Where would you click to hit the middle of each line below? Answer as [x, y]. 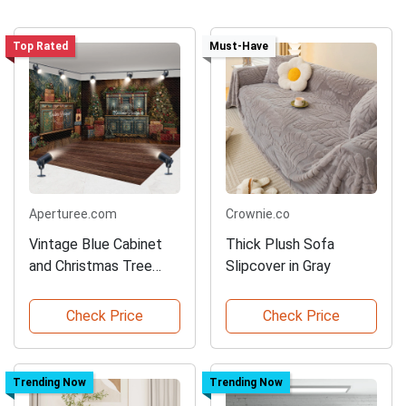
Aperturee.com [73, 214]
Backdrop [59, 288]
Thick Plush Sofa [280, 244]
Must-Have [238, 47]
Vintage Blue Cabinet [96, 244]
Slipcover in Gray [278, 266]
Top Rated [40, 47]
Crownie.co [258, 214]
